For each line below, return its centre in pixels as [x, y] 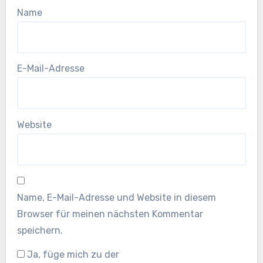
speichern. [40, 230]
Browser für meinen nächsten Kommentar [110, 214]
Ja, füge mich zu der [72, 254]
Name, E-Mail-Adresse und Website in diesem [116, 197]
